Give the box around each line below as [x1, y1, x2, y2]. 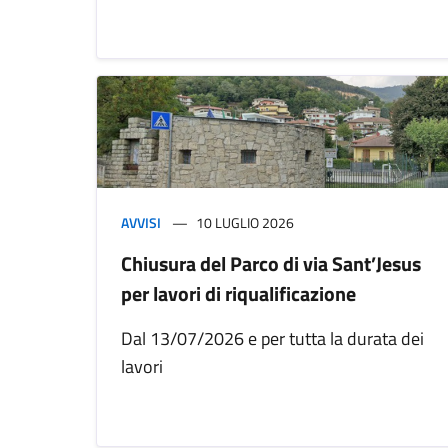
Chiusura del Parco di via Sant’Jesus [121, 248, 421, 280]
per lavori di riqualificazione [121, 278, 356, 310]
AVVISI [121, 212, 161, 234]
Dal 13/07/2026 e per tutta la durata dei [121, 325, 424, 353]
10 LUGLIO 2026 [196, 212, 294, 234]
